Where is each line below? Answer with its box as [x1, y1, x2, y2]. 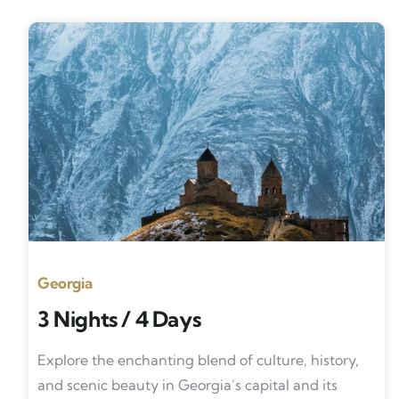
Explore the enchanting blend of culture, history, [37, 351, 359, 369]
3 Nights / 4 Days [37, 305, 201, 332]
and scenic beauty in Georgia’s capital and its [37, 376, 338, 394]
